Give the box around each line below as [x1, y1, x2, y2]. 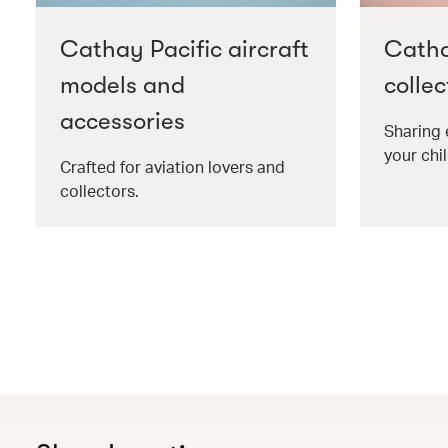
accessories [60, 107, 185, 136]
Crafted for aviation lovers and [60, 156, 285, 178]
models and [60, 71, 185, 100]
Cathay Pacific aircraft [60, 35, 309, 64]
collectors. [60, 180, 139, 202]
